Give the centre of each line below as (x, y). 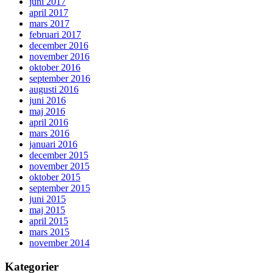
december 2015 (59, 155)
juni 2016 (48, 101)
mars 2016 (49, 133)
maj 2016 (47, 112)
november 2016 (59, 57)
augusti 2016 (54, 90)
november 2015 (59, 166)
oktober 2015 (55, 177)
